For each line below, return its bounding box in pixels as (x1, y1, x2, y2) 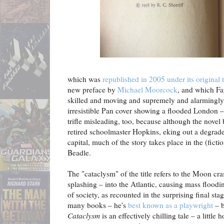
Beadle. (67, 147, 91, 158)
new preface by (67, 84, 117, 95)
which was (67, 74, 102, 84)
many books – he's (67, 200, 128, 210)
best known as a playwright (128, 200, 213, 210)
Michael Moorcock (117, 84, 177, 95)
